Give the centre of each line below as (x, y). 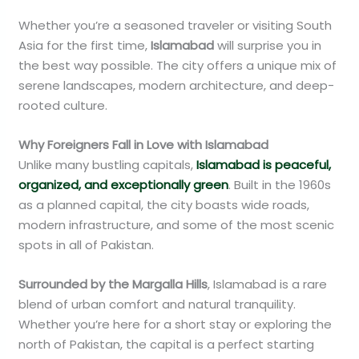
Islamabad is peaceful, (264, 164)
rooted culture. (63, 105)
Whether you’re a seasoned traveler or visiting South (175, 25)
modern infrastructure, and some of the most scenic (177, 224)
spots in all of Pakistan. (87, 244)
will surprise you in (268, 45)
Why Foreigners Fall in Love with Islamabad (144, 144)
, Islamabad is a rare (268, 284)
